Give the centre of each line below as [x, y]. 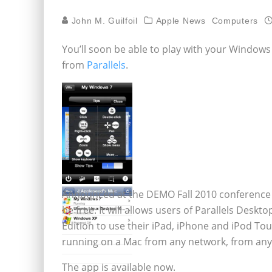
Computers [235, 21]
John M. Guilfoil [103, 21]
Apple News [181, 21]
